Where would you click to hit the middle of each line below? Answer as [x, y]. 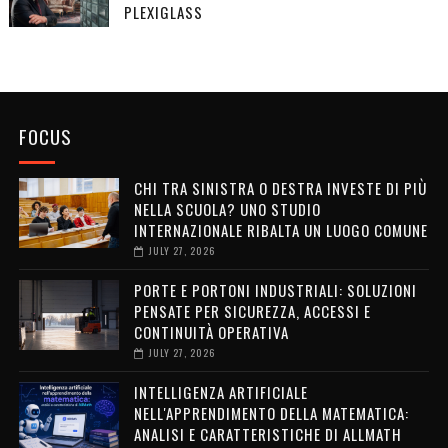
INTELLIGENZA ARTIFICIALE [220, 392]
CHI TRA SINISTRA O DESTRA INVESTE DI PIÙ [280, 188]
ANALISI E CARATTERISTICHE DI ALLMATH [267, 434]
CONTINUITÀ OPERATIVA [211, 332]
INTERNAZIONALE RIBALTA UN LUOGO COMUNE [280, 230]
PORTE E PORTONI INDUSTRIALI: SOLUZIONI [275, 290]
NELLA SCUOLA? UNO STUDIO [227, 209]
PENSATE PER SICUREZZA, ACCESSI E [252, 311]
